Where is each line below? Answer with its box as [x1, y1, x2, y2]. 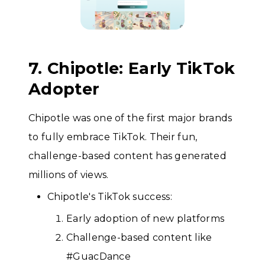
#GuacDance [66, 250, 131, 262]
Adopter [28, 79, 100, 99]
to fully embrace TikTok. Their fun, [28, 131, 198, 143]
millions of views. [28, 169, 109, 181]
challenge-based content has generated [28, 150, 227, 162]
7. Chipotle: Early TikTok [28, 59, 235, 79]
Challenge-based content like [66, 231, 212, 243]
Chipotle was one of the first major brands [28, 112, 232, 124]
